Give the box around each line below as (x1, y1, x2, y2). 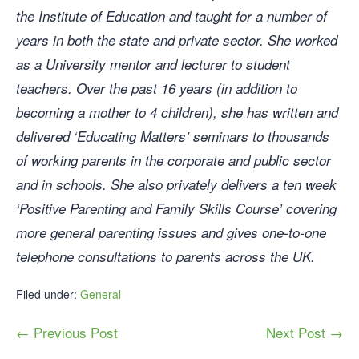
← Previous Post (16, 322, 118, 343)
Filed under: (16, 286, 77, 303)
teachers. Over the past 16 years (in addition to (16, 79, 297, 99)
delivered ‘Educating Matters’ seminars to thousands (16, 127, 329, 147)
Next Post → (266, 322, 343, 343)
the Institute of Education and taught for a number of (16, 6, 327, 26)
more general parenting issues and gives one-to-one (16, 223, 326, 243)
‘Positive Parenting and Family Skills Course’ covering (16, 199, 337, 219)
